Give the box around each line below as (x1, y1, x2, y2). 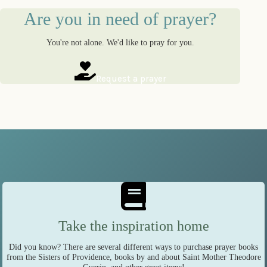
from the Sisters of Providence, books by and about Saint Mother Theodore (6, 252, 261, 262)
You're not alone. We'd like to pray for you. (46, 37, 194, 47)
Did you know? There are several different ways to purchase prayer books (9, 241, 258, 252)
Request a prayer (95, 73, 166, 84)
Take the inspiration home (58, 218, 209, 234)
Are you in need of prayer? (24, 8, 217, 29)
